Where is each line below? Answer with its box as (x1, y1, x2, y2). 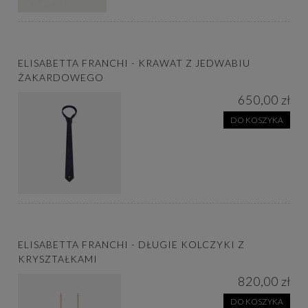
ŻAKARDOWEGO (18, 71, 104, 83)
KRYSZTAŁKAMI (18, 252, 98, 265)
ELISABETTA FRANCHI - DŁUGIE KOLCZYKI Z (18, 238, 245, 250)
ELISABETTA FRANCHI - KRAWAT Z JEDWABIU (18, 56, 250, 69)
